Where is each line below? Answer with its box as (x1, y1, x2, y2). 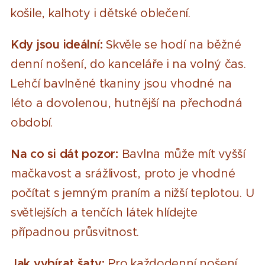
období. (11, 115, 53, 130)
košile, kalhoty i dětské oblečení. (11, 6, 190, 21)
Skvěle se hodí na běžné (102, 37, 241, 52)
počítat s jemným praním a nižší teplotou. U (11, 186, 254, 201)
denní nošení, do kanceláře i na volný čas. (11, 57, 246, 72)
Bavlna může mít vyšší (118, 147, 245, 161)
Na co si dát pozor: (11, 147, 118, 161)
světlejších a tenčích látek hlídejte (11, 205, 198, 220)
